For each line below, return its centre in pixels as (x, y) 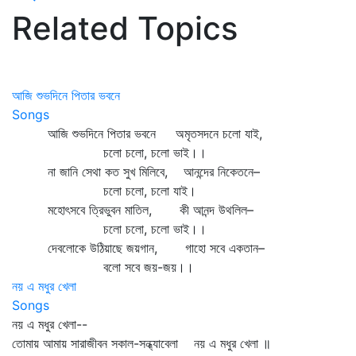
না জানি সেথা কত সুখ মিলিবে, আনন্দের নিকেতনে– (136, 172)
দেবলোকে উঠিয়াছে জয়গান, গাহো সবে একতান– (138, 248)
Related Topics (125, 28)
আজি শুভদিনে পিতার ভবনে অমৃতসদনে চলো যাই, (137, 133)
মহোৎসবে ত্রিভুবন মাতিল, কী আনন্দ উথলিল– (133, 210)
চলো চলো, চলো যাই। (104, 191)
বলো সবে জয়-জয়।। (103, 267)
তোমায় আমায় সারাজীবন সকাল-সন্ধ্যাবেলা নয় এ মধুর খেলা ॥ (141, 343)
